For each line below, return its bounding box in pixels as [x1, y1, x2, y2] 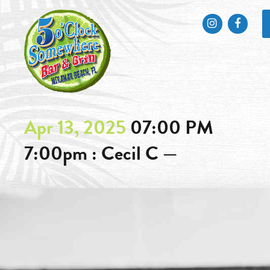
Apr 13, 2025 [24, 113, 130, 142]
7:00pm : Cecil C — [24, 139, 181, 168]
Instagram [217, 15, 260, 32]
